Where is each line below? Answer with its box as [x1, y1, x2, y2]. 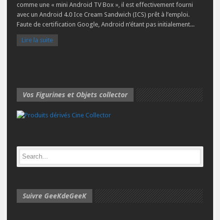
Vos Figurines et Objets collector [23, 90, 128, 100]
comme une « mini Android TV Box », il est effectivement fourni [17, 1, 193, 9]
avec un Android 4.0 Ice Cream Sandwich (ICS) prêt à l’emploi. [17, 11, 190, 19]
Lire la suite [22, 36, 53, 44]
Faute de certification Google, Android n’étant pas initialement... [17, 21, 194, 28]
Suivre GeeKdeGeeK [23, 191, 86, 201]
